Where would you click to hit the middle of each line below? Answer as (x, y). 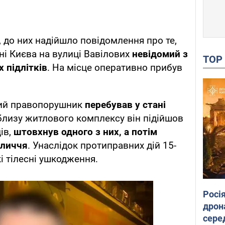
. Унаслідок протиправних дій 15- (102, 146)
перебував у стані (125, 105)
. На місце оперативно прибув (115, 68)
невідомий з (160, 54)
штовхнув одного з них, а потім (85, 132)
